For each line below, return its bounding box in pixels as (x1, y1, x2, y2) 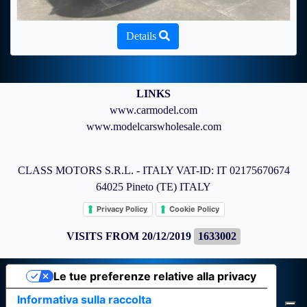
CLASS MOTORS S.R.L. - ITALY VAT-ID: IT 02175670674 (17, 164, 290, 176)
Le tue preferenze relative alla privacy (53, 269, 256, 283)
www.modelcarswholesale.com (86, 120, 221, 132)
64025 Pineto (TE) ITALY (96, 180, 211, 193)
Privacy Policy (96, 204, 147, 214)
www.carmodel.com (110, 103, 197, 116)
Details (126, 29, 159, 42)
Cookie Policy (169, 204, 219, 214)
